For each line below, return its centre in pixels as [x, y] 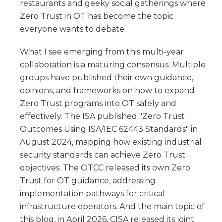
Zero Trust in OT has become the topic [97, 16]
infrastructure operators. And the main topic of [112, 206]
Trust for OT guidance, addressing [88, 180]
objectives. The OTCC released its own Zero [105, 167]
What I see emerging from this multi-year [102, 52]
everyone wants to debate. [73, 29]
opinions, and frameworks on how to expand [107, 90]
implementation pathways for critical [92, 193]
